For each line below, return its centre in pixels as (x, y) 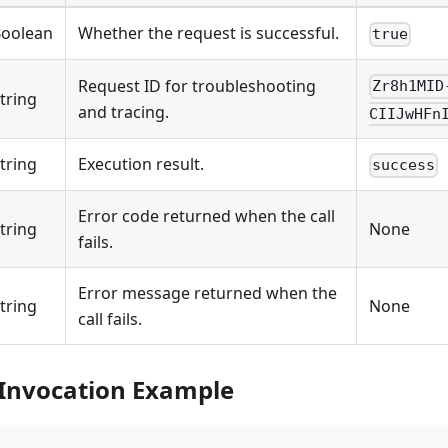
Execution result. (141, 164)
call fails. (110, 319)
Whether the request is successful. (208, 33)
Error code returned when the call (206, 216)
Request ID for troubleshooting (197, 86)
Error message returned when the (207, 293)
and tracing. (123, 112)
